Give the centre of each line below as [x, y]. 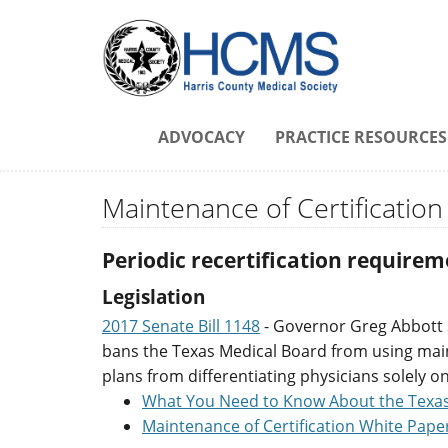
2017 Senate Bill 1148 [181, 325]
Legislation [153, 296]
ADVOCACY [201, 137]
